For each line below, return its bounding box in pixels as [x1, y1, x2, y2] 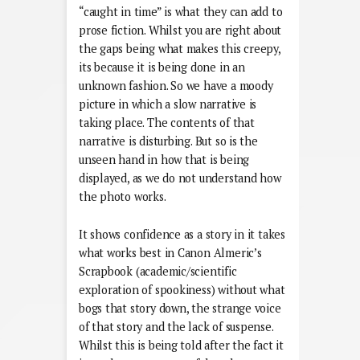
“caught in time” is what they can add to [79, 4, 283, 20]
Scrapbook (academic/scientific [79, 264, 237, 280]
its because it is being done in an [79, 59, 245, 76]
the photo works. [79, 189, 166, 205]
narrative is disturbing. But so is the [79, 133, 258, 149]
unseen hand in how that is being [79, 152, 250, 168]
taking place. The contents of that [79, 115, 255, 131]
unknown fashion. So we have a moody [79, 78, 273, 94]
